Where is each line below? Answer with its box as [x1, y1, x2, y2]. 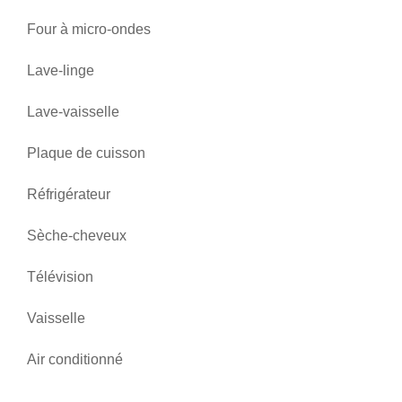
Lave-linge [27, 63, 94, 78]
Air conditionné [27, 352, 123, 367]
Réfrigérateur [27, 187, 110, 202]
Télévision [27, 269, 93, 284]
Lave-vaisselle [27, 104, 119, 119]
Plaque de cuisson [27, 145, 145, 161]
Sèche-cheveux [27, 228, 127, 243]
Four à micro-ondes [27, 22, 151, 37]
